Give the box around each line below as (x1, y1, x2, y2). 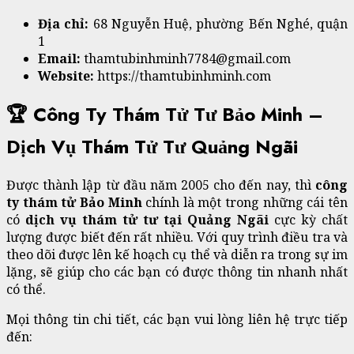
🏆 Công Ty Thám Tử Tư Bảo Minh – (6, 100, 323, 129)
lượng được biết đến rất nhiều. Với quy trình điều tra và (6, 228, 348, 247)
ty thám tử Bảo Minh (6, 194, 146, 212)
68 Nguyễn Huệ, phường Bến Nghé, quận (92, 15, 348, 33)
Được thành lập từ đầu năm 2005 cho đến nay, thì (6, 176, 315, 194)
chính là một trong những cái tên (145, 194, 348, 212)
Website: (38, 67, 97, 85)
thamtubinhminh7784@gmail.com (84, 50, 291, 68)
